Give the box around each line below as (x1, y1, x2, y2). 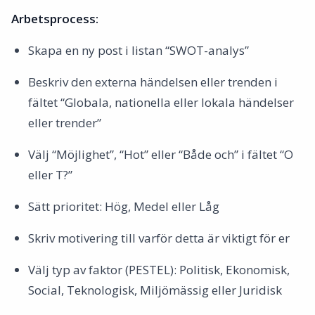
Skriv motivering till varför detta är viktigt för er (28, 230, 290, 246)
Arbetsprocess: (11, 11, 98, 27)
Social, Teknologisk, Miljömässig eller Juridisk (28, 282, 282, 298)
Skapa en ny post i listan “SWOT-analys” (28, 42, 249, 58)
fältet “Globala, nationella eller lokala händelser (28, 94, 294, 110)
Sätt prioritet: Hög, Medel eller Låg (28, 198, 219, 214)
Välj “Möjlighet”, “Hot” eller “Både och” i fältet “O (28, 146, 293, 162)
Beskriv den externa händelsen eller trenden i (28, 74, 278, 90)
